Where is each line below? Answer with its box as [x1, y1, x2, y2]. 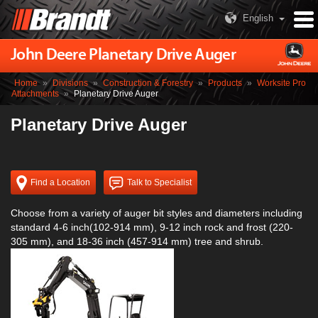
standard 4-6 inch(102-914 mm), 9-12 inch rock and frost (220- [11, 221, 293, 234]
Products [208, 78, 242, 89]
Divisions [53, 78, 88, 89]
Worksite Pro [257, 78, 306, 89]
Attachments [11, 89, 59, 99]
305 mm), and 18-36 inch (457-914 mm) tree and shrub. [11, 236, 263, 248]
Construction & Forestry [103, 78, 193, 89]
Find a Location [31, 177, 90, 188]
